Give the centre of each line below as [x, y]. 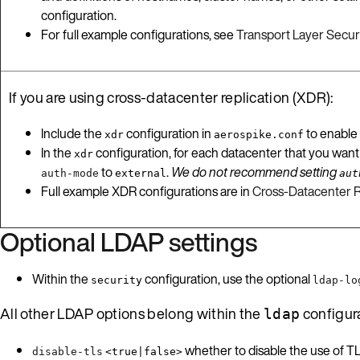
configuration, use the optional [227, 278]
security [117, 280]
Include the [73, 133]
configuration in [169, 133]
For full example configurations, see [139, 34]
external [141, 173]
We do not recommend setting [255, 172]
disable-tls [67, 351]
